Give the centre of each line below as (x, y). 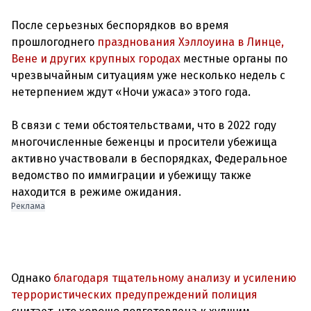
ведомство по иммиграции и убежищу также (131, 175)
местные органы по (234, 59)
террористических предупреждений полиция (134, 295)
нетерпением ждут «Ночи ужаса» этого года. (131, 92)
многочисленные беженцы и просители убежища (144, 142)
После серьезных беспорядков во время (120, 25)
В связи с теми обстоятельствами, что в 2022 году (144, 125)
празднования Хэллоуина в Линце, (189, 42)
